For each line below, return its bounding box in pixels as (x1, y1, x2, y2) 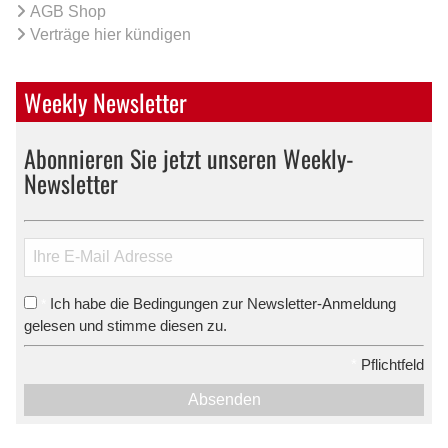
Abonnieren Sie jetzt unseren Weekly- (24, 139, 354, 176)
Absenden (187, 391, 261, 409)
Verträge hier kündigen (30, 25, 191, 43)
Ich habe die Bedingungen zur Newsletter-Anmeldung (50, 294, 396, 312)
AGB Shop (30, 2, 106, 20)
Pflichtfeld (357, 356, 424, 374)
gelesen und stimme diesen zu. (24, 316, 227, 334)
